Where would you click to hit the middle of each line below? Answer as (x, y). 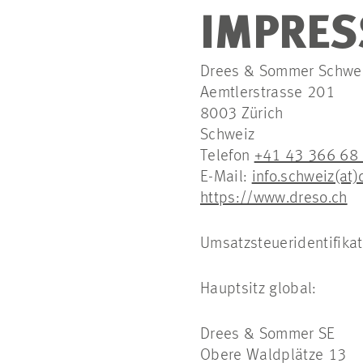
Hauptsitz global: (258, 289)
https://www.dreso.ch (274, 199)
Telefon (227, 156)
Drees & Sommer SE (268, 335)
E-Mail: (226, 177)
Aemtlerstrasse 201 (267, 93)
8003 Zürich (242, 114)
